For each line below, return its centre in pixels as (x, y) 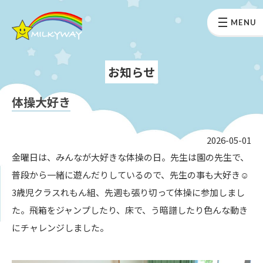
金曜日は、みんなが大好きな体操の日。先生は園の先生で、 (130, 157)
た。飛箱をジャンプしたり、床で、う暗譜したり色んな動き (130, 210)
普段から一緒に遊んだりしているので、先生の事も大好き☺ (130, 175)
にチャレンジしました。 (60, 227)
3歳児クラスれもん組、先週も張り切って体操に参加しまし (128, 192)
